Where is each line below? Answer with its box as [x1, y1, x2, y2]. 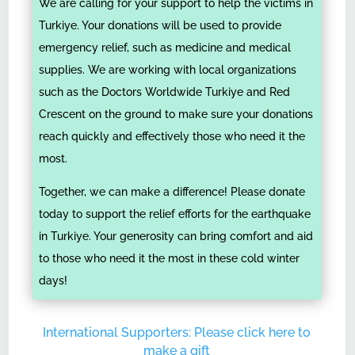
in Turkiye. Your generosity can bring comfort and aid [39, 229, 314, 242]
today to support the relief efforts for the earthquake [39, 207, 311, 220]
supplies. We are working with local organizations [39, 63, 297, 76]
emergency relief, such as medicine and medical [39, 40, 292, 54]
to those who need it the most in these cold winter [39, 251, 300, 265]
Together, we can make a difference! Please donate [39, 185, 306, 198]
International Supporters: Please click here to [43, 324, 311, 340]
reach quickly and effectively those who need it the [39, 129, 306, 143]
